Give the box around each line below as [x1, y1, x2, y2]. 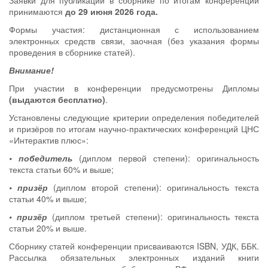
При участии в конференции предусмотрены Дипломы [9, 82, 259, 94]
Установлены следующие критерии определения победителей [9, 111, 259, 123]
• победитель [9, 152, 72, 164]
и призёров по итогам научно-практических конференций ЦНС [9, 123, 259, 135]
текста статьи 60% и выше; [9, 163, 114, 175]
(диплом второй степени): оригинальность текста [48, 181, 259, 193]
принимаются [9, 5, 65, 17]
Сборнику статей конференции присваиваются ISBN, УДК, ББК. [9, 240, 259, 252]
